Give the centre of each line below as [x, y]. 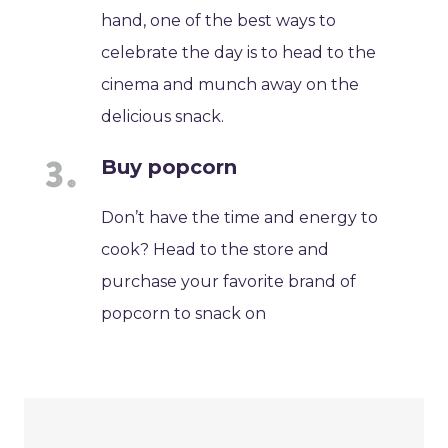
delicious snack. [163, 117]
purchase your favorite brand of [229, 282]
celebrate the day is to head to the [239, 53]
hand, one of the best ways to [219, 21]
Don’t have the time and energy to [240, 218]
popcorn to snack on [184, 314]
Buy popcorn [169, 167]
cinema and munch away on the [230, 85]
